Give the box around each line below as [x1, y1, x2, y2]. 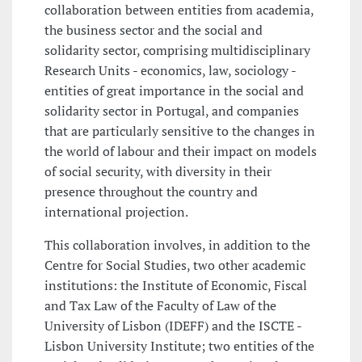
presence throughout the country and [44, 182, 258, 200]
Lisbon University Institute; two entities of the [44, 336, 314, 355]
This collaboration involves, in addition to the [44, 235, 310, 254]
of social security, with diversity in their [44, 162, 271, 180]
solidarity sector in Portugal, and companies [44, 101, 299, 120]
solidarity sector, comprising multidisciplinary [44, 40, 310, 59]
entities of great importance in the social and [44, 81, 304, 99]
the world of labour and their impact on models [44, 141, 317, 160]
